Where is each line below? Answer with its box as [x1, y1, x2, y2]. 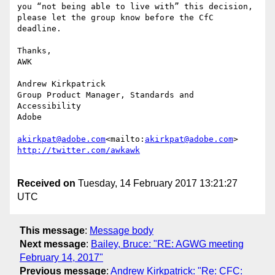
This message [20, 225, 85, 236]
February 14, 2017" [20, 252, 103, 263]
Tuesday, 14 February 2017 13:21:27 [76, 178, 238, 189]
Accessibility [17, 101, 81, 111]
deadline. [17, 24, 61, 34]
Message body [90, 225, 153, 236]
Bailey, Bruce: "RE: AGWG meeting [91, 238, 244, 249]
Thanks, [17, 46, 52, 56]
